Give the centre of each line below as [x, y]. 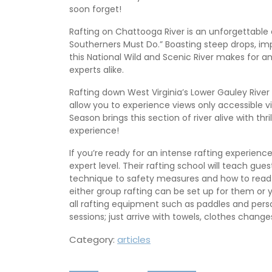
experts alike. [97, 70]
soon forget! [95, 9]
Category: [93, 240]
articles [134, 240]
